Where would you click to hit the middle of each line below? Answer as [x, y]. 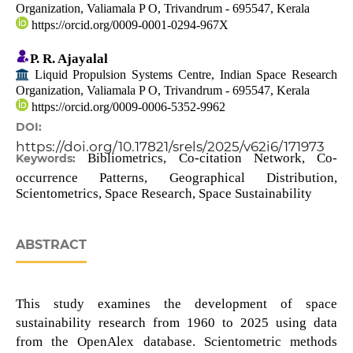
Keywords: [52, 159]
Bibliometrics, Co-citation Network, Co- [213, 158]
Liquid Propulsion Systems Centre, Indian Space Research [183, 75]
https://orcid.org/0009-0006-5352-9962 [126, 107]
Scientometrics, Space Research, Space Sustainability [163, 194]
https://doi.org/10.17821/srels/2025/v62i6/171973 [170, 147]
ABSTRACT [51, 245]
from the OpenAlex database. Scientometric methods [176, 342]
